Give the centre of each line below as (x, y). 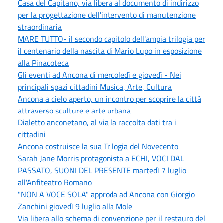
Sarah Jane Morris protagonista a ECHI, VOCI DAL (101, 158)
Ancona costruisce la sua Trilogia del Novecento (98, 146)
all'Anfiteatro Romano (55, 182)
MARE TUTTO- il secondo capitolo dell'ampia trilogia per (111, 39)
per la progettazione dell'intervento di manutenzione (107, 15)
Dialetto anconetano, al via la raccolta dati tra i (97, 122)
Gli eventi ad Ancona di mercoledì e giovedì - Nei (100, 74)
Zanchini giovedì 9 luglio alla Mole (75, 206)
